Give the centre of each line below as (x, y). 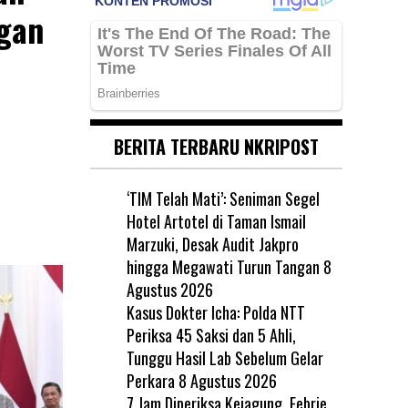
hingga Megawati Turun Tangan (223, 267)
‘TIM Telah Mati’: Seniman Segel (223, 199)
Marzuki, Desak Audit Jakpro (212, 244)
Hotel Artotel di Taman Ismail (216, 221)
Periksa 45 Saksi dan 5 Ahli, (211, 335)
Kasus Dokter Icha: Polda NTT (215, 312)
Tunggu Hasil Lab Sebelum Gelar (224, 358)
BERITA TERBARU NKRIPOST (216, 147)
